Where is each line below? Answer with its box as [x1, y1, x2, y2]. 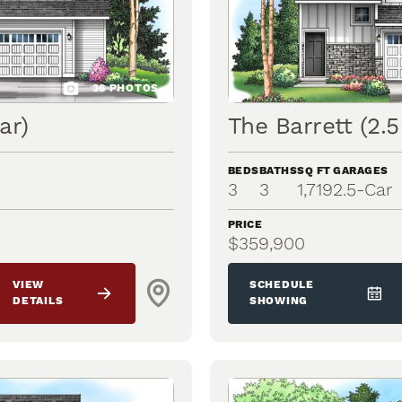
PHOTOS [105, 81, 159, 95]
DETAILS [13, 293, 64, 308]
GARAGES [333, 163, 389, 178]
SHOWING [249, 293, 309, 308]
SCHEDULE [249, 277, 314, 292]
